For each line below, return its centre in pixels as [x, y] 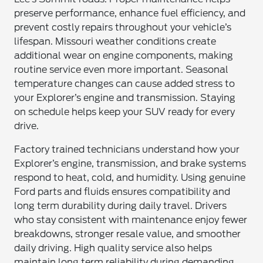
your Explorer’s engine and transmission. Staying [125, 98]
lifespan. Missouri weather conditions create [115, 41]
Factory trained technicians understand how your [127, 149]
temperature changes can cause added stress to [125, 84]
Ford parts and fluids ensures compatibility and [122, 192]
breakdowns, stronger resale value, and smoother [128, 234]
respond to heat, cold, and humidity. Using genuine [130, 178]
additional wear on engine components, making [124, 55]
